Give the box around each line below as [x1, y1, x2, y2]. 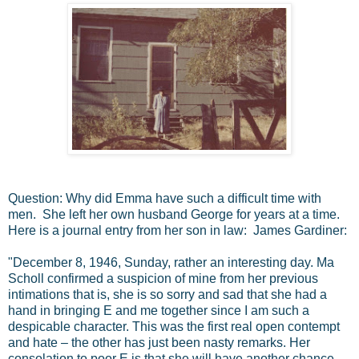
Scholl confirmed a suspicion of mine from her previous [8, 271, 318, 285]
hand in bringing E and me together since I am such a [8, 303, 309, 317]
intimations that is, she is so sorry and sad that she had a [8, 287, 327, 301]
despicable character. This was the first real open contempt [8, 319, 340, 333]
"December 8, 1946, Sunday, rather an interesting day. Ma [8, 255, 334, 269]
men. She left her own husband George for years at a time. [8, 207, 343, 221]
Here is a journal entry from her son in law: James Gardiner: [8, 223, 347, 237]
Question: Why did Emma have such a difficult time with [8, 191, 321, 205]
